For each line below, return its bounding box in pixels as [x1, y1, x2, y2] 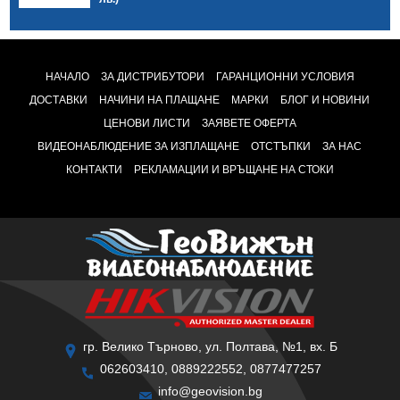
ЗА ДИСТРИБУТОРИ [100, 70, 204, 83]
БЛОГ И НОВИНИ [280, 93, 371, 106]
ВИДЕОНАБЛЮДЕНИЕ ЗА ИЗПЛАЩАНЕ [37, 139, 240, 153]
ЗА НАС [322, 139, 362, 153]
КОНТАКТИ [65, 162, 122, 176]
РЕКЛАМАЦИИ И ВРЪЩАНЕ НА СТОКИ [133, 162, 334, 176]
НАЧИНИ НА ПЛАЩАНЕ [99, 93, 221, 106]
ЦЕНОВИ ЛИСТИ [103, 116, 190, 129]
